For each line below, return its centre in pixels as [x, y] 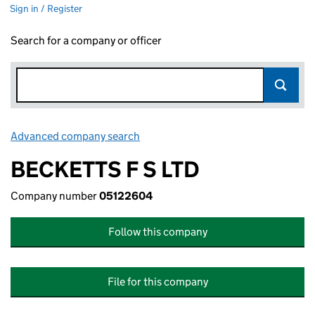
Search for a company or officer [86, 40]
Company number [55, 196]
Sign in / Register [46, 8]
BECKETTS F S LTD [105, 169]
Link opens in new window [204, 136]
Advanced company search [75, 136]
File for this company [157, 282]
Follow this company [157, 232]
